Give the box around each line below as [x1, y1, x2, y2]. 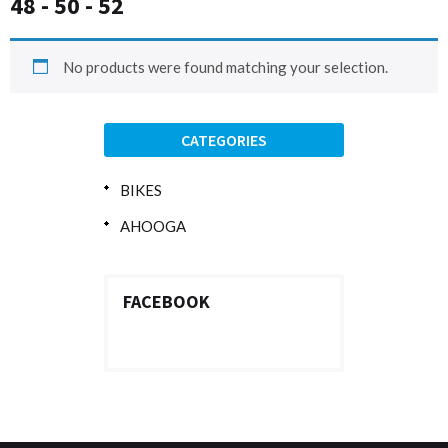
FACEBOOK [123, 290, 210, 314]
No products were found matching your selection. [62, 58, 388, 77]
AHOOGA [120, 217, 186, 236]
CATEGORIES [181, 130, 267, 151]
